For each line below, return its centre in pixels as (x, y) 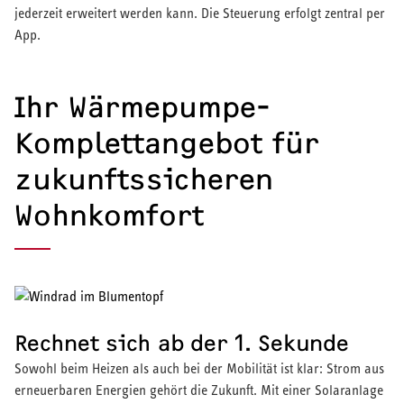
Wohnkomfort (109, 216)
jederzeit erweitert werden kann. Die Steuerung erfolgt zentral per (200, 14)
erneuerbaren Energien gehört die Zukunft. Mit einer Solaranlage (199, 390)
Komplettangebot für (167, 144)
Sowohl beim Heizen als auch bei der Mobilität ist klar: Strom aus (199, 369)
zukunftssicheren (144, 180)
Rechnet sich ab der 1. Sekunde (182, 344)
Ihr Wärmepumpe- (142, 108)
